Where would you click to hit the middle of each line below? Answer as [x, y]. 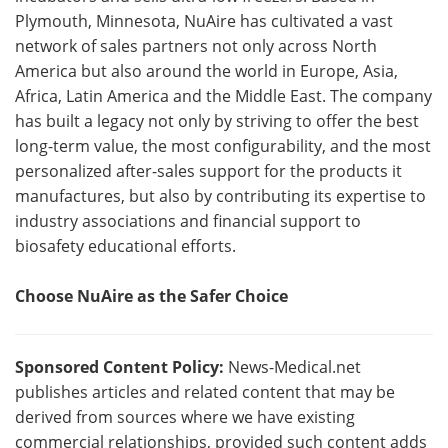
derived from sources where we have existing [185, 417]
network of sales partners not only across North [196, 46]
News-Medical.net [292, 367]
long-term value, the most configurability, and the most [223, 146]
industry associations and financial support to [188, 221]
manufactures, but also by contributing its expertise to [220, 196]
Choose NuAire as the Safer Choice [151, 296]
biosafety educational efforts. [125, 246]
